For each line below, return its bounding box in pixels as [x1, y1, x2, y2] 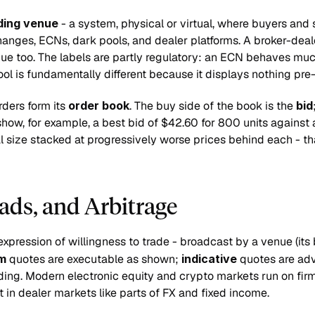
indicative [181, 252, 237, 266]
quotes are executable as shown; [6, 252, 181, 266]
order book [68, 98, 129, 112]
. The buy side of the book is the [129, 98, 296, 113]
